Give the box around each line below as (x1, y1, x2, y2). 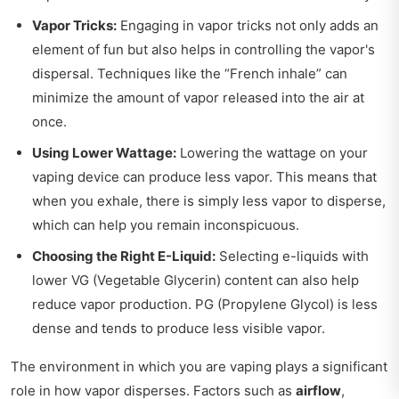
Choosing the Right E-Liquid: (32, 248, 216, 265)
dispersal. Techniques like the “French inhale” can (32, 65, 347, 83)
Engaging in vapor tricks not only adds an (117, 17, 379, 35)
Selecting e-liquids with (216, 248, 369, 265)
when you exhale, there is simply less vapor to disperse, (32, 192, 386, 210)
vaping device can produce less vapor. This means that (32, 168, 377, 186)
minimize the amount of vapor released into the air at (32, 89, 364, 107)
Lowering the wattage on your (176, 144, 368, 162)
